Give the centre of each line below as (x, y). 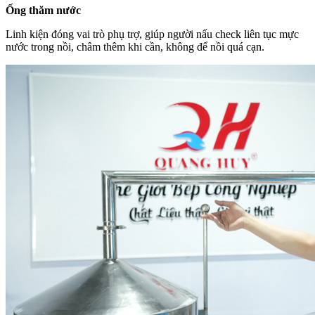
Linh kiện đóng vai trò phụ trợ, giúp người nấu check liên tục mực (152, 34)
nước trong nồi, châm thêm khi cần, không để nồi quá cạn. (135, 47)
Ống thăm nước (43, 11)
